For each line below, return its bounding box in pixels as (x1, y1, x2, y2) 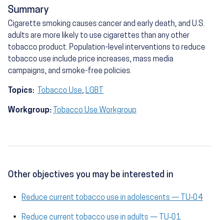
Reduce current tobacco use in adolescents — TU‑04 (22, 193, 203, 202)
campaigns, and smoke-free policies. (8, 67, 132, 75)
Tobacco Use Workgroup (53, 106, 137, 114)
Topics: (8, 86, 36, 95)
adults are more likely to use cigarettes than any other (8, 31, 190, 40)
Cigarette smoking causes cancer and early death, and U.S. (8, 20, 205, 28)
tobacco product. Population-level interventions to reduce (8, 43, 205, 52)
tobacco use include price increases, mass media (8, 55, 173, 63)
